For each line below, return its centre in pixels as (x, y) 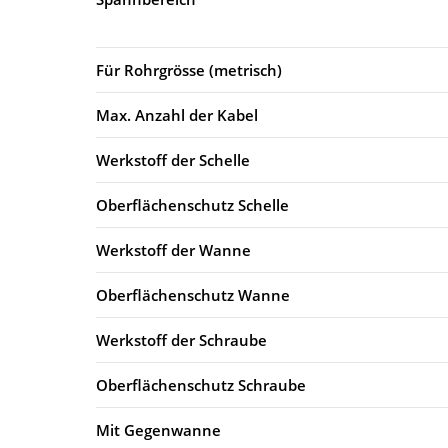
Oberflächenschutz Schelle (192, 204)
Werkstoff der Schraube (181, 339)
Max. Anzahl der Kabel (177, 114)
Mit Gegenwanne (158, 429)
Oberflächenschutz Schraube (201, 384)
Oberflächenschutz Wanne (193, 294)
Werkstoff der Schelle (173, 159)
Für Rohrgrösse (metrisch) (189, 69)
